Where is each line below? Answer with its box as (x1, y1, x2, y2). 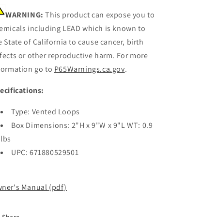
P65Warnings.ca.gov (54, 64, 125, 74)
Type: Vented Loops (11, 107, 80, 117)
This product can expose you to (43, 10, 155, 20)
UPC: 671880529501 (11, 147, 79, 157)
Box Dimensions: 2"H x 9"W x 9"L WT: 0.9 (11, 120, 153, 130)
